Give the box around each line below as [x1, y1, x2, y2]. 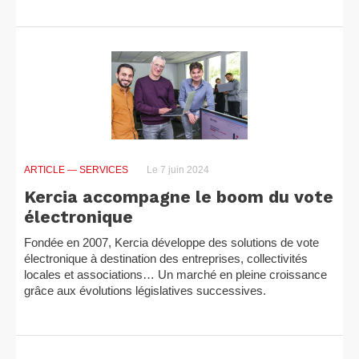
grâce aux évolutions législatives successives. [24, 284, 266, 297]
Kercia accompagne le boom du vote [24, 187, 333, 207]
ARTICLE [24, 164, 67, 175]
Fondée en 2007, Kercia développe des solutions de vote [24, 236, 319, 249]
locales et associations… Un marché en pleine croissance [24, 268, 327, 281]
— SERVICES [67, 164, 128, 175]
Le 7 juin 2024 [144, 164, 209, 175]
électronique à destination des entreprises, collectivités [24, 252, 308, 265]
